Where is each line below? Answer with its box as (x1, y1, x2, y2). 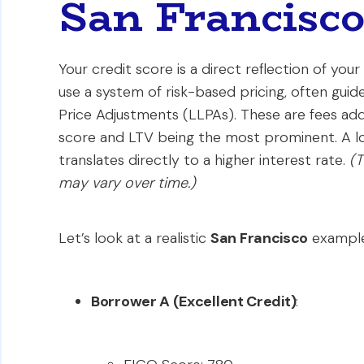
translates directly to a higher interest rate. (58, 150, 349, 170)
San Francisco (210, 228, 309, 248)
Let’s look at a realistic (58, 228, 210, 248)
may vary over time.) (58, 173, 196, 193)
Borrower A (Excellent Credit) (91, 292, 297, 311)
